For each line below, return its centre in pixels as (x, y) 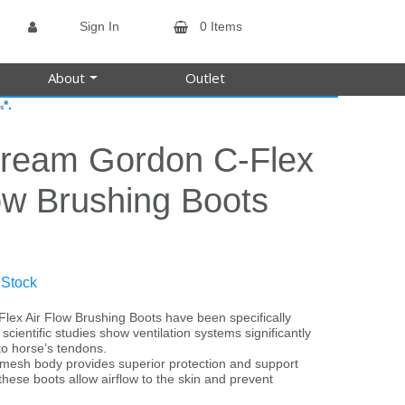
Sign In (99, 26)
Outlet (206, 78)
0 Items (221, 26)
